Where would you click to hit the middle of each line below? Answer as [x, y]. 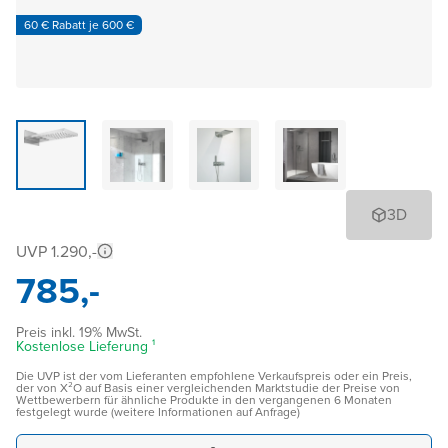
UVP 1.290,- [56, 252]
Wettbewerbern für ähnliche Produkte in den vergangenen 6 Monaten [204, 400]
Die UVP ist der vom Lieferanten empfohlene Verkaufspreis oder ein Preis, [214, 376]
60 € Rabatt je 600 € [79, 24]
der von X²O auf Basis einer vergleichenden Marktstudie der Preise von [208, 388]
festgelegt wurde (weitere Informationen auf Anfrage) [158, 412]
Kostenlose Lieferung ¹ [85, 347]
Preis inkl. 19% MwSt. [79, 333]
